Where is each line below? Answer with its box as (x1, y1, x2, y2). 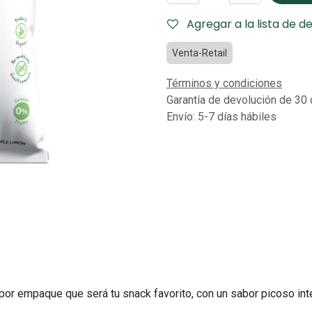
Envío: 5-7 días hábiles (166, 110, 276, 123)
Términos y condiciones (166, 77, 282, 90)
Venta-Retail (172, 47, 227, 58)
